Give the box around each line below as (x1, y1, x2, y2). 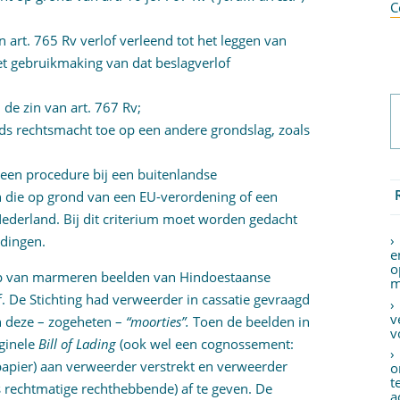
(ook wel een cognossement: (120, 335, 295, 353)
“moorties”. (126, 312, 194, 330)
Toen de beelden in (193, 312, 311, 330)
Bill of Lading (38, 335, 121, 353)
